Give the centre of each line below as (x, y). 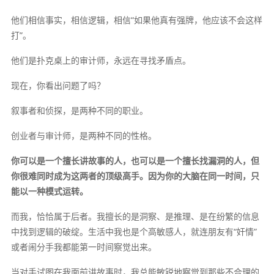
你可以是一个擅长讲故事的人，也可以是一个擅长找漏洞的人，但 (135, 161)
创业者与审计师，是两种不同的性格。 (83, 136)
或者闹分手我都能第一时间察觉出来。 (83, 247)
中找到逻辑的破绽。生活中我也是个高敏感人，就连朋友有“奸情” (134, 232)
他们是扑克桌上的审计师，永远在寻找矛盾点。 (101, 61)
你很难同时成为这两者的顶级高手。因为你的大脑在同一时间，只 (135, 176)
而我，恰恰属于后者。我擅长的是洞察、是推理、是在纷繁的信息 (135, 217)
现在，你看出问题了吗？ (58, 86)
